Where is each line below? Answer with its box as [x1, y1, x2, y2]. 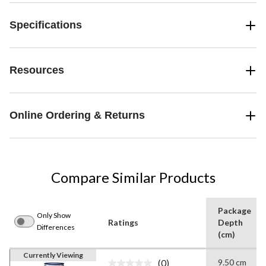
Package [218, 205, 251, 216]
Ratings [108, 217, 138, 228]
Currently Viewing [23, 251, 83, 260]
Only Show [37, 211, 71, 220]
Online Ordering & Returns [9, 109, 145, 122]
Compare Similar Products [50, 169, 216, 186]
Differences [37, 223, 75, 232]
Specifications [9, 19, 82, 31]
